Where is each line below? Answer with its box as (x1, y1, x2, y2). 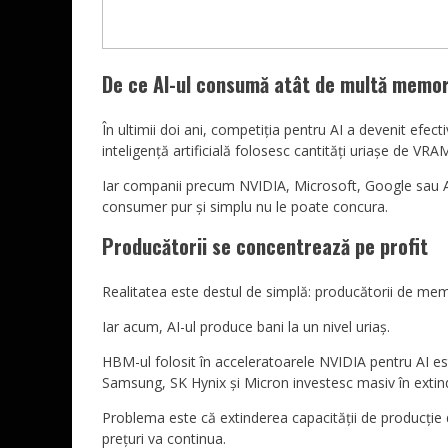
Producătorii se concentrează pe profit (102, 231, 428, 261)
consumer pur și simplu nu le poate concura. (102, 197, 388, 216)
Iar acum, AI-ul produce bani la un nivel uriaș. (102, 317, 390, 336)
